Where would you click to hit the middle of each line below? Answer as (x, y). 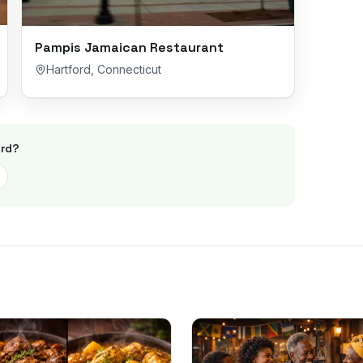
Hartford (68, 69)
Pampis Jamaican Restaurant (129, 47)
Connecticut (129, 69)
